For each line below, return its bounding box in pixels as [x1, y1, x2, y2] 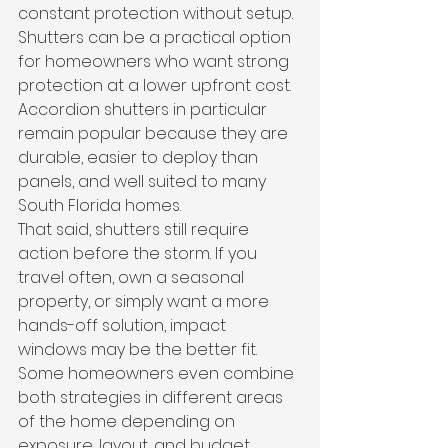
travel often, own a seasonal [18, 266, 248, 289]
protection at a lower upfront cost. [18, 74, 295, 97]
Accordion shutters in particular [18, 98, 271, 121]
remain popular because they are [18, 122, 292, 145]
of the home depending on [18, 410, 239, 433]
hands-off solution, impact [18, 314, 230, 337]
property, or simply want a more [18, 290, 273, 313]
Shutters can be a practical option [18, 26, 295, 49]
